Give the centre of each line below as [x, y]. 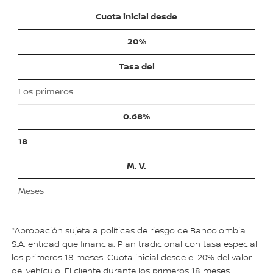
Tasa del [136, 67]
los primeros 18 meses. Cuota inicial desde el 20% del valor [132, 258]
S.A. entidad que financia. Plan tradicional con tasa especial [135, 245]
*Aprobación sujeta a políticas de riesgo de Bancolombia [129, 231]
